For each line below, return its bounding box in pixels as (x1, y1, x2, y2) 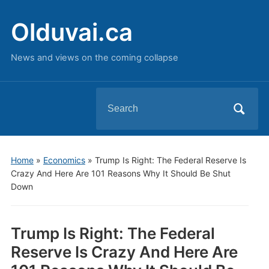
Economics (43, 155, 85, 165)
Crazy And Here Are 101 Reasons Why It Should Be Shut (10, 168, 231, 178)
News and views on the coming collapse (10, 52, 178, 63)
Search (95, 91, 127, 103)
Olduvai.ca (10, 17, 133, 47)
